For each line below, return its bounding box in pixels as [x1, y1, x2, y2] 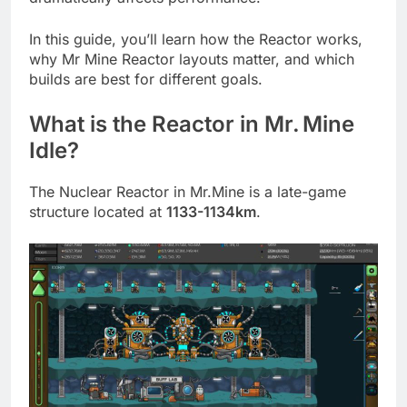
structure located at [29, 203, 166, 222]
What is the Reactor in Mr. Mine [29, 111, 354, 138]
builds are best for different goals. [29, 70, 263, 89]
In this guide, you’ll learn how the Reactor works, [29, 30, 362, 49]
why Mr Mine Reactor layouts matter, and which [29, 50, 354, 69]
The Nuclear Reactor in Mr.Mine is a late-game [29, 183, 346, 202]
